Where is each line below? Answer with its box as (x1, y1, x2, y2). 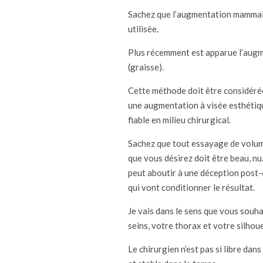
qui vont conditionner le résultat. (128, 182, 255, 193)
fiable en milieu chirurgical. (128, 114, 231, 125)
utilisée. (128, 23, 159, 34)
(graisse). (128, 62, 164, 72)
